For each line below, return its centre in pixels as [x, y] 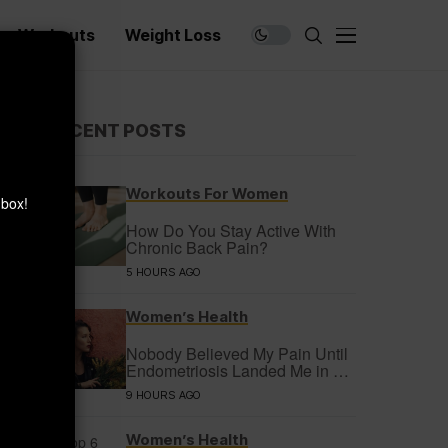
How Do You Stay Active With [231, 230]
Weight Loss [173, 35]
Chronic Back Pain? [197, 247]
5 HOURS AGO [163, 272]
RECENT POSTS [116, 130]
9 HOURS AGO [163, 395]
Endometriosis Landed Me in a [234, 370]
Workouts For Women [207, 193]
